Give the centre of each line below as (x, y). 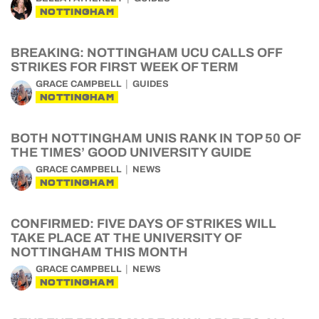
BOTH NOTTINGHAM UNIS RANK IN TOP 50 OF (156, 138)
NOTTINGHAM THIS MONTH (99, 252)
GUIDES (151, 84)
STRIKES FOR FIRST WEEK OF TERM (125, 67)
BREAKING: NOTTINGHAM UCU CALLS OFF (146, 53)
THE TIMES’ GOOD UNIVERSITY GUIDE (131, 152)
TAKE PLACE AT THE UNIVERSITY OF (126, 238)
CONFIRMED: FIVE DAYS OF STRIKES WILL (143, 224)
